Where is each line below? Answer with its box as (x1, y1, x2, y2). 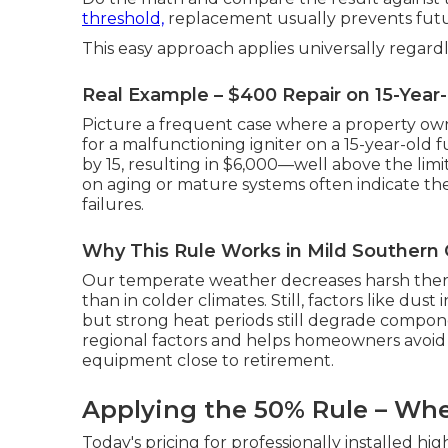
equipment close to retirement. (82, 351, 334, 371)
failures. (82, 195, 144, 215)
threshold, (82, 9, 164, 29)
